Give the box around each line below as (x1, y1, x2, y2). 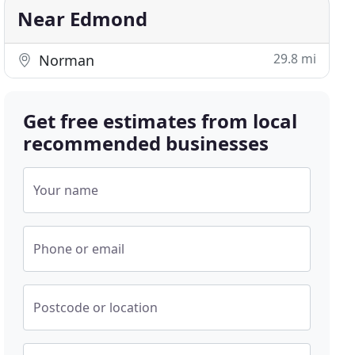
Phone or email (33, 240, 125, 258)
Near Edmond (17, 6, 148, 32)
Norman (35, 51, 95, 70)
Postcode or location (33, 299, 158, 316)
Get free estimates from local (23, 108, 298, 134)
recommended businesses (23, 130, 269, 156)
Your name (33, 181, 99, 199)
